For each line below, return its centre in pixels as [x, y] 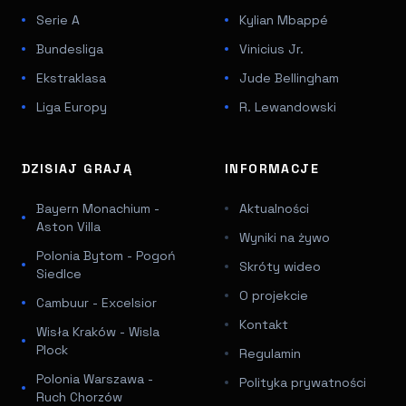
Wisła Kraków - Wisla [98, 331]
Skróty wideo [280, 266]
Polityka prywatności [303, 382]
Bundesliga [70, 48]
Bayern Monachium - [98, 208]
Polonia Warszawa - [95, 378]
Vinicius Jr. [271, 48]
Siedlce [59, 273]
